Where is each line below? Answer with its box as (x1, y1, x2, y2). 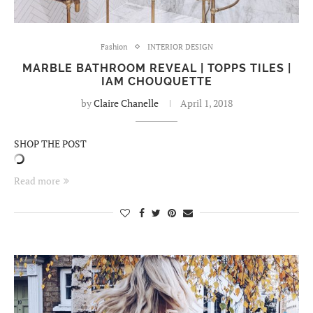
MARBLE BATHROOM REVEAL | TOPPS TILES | (22, 61, 291, 75)
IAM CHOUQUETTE (101, 74, 212, 88)
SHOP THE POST (14, 136, 87, 150)
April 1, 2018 (180, 96, 233, 110)
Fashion (100, 41, 128, 52)
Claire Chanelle (93, 96, 159, 110)
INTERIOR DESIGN (147, 41, 213, 52)
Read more (14, 173, 60, 187)
